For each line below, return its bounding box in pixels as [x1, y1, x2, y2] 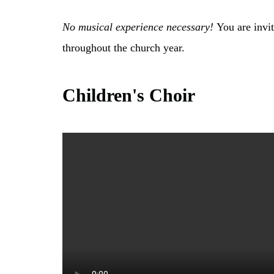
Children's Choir [62, 84, 195, 105]
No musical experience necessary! [62, 20, 213, 33]
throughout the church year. [62, 41, 185, 54]
